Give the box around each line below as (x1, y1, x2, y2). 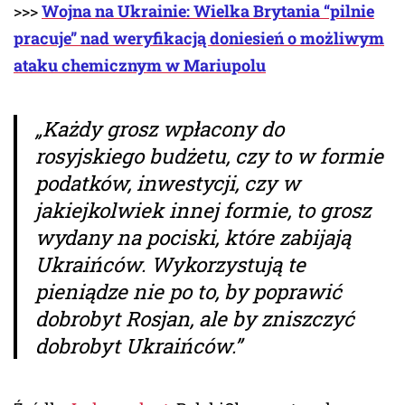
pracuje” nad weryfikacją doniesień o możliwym (14, 26, 384, 49)
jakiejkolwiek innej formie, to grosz (35, 195, 371, 223)
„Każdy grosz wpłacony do (35, 114, 284, 142)
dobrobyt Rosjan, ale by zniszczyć (35, 304, 354, 332)
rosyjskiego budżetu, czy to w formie (35, 141, 383, 169)
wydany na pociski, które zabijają (35, 222, 351, 250)
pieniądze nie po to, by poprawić (35, 277, 342, 305)
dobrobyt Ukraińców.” (35, 331, 241, 359)
